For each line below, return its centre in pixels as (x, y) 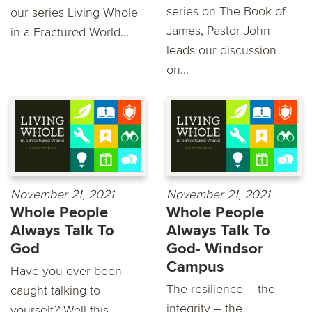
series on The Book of (226, 11)
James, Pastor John (218, 31)
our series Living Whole (74, 13)
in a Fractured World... (70, 32)
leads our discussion (221, 50)
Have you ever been (66, 271)
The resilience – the (221, 289)
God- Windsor (215, 249)
